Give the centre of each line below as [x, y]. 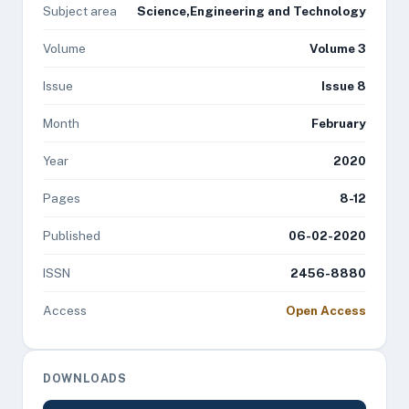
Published [72, 236]
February [339, 123]
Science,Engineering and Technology [252, 11]
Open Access [326, 310]
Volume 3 [338, 48]
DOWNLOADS [85, 378]
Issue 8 [344, 86]
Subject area [80, 11]
